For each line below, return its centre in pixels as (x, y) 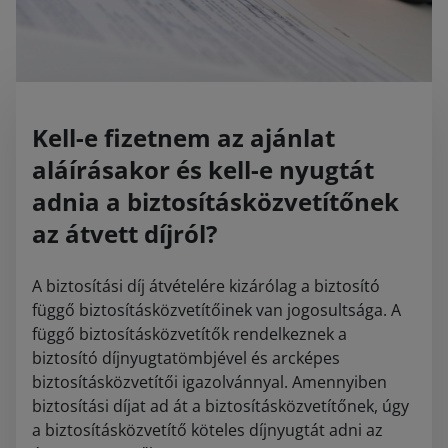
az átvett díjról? (124, 233)
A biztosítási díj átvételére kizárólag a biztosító (206, 285)
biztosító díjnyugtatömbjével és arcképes (186, 357)
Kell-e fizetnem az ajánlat (183, 137)
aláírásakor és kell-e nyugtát (203, 169)
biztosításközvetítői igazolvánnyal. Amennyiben (209, 381)
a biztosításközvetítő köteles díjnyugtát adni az (207, 429)
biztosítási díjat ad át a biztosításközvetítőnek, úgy (220, 405)
